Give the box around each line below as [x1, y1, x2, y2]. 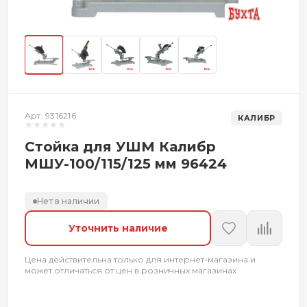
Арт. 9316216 [25, 110, 76, 121]
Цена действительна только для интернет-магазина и [25, 254, 256, 265]
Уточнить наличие [68, 222, 168, 234]
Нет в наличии [37, 196, 99, 206]
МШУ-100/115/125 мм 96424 [25, 156, 227, 172]
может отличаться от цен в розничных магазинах [25, 265, 236, 275]
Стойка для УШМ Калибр [25, 138, 216, 155]
